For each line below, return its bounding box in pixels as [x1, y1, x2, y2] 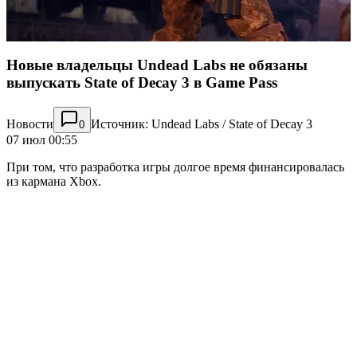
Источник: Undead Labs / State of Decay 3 [91, 116, 312, 131]
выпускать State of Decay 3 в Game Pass [6, 74, 277, 92]
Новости [6, 116, 53, 131]
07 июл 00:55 [6, 132, 77, 147]
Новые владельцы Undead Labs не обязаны [6, 57, 308, 74]
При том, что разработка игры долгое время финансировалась [6, 159, 344, 174]
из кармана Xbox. [6, 174, 101, 188]
